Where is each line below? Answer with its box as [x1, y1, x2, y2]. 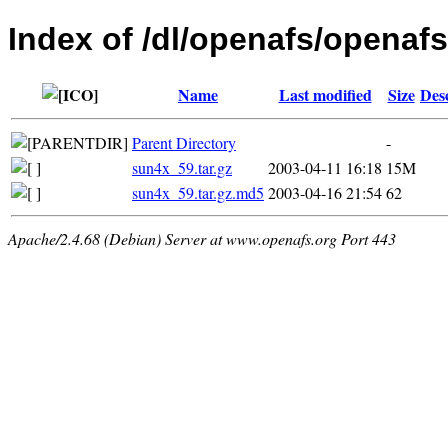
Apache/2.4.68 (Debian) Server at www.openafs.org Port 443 [8, 227, 396, 249]
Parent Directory [132, 131, 236, 153]
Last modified [278, 82, 372, 106]
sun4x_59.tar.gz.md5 [132, 181, 264, 203]
